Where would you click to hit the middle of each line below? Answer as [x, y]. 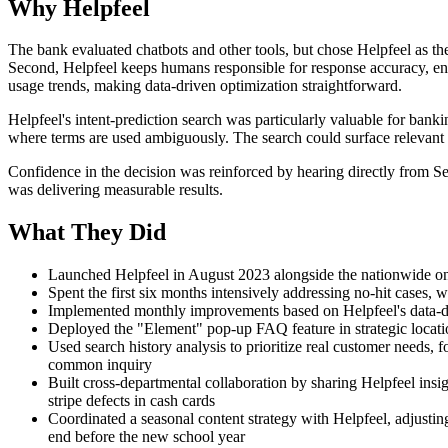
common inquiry [100, 365]
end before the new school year [146, 437]
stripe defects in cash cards [131, 401]
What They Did [87, 232]
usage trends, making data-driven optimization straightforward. [205, 86]
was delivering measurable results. [115, 190]
